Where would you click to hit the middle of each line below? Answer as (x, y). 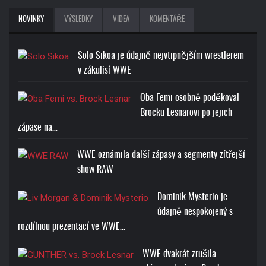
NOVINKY (31, 20)
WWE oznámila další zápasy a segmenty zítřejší (161, 155)
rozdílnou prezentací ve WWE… (72, 227)
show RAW (95, 170)
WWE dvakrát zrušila (179, 254)
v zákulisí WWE (104, 71)
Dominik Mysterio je (192, 197)
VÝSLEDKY (78, 20)
